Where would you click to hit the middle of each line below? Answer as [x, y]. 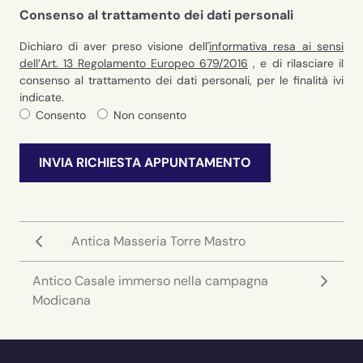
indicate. [42, 98]
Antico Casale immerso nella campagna [150, 281]
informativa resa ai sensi [276, 47]
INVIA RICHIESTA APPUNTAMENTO [145, 163]
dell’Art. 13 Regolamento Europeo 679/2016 [134, 64]
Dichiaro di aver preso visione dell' [114, 47]
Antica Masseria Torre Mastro [158, 241]
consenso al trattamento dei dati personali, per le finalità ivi [181, 81]
